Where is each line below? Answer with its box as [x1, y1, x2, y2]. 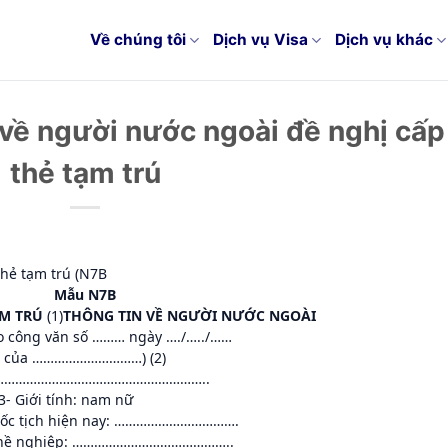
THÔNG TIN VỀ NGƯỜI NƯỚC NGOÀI [62, 305, 316, 325]
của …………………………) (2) [4, 347, 167, 367]
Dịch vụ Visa [212, 30, 308, 49]
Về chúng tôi [89, 30, 186, 49]
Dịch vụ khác [335, 30, 434, 49]
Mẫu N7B [54, 284, 117, 304]
